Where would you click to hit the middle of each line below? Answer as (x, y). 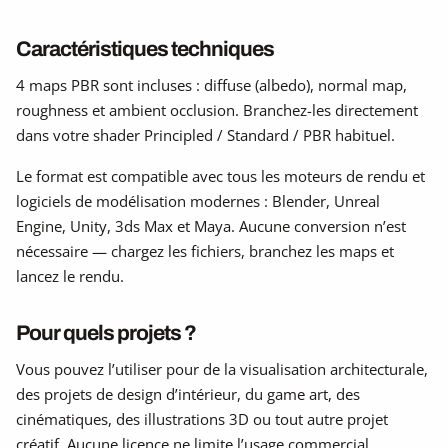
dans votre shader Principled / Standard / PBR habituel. (205, 134)
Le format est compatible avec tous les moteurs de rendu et (220, 175)
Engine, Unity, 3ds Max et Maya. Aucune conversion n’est (211, 225)
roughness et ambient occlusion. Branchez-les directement (217, 109)
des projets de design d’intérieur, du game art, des (188, 393)
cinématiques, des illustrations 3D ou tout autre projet (202, 418)
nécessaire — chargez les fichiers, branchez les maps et (205, 250)
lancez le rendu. (70, 275)
